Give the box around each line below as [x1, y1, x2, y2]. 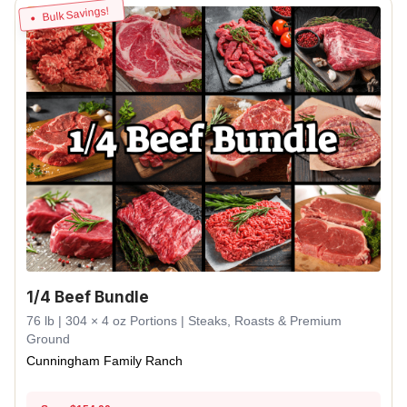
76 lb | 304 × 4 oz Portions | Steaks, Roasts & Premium [26, 313, 342, 328]
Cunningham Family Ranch [26, 353, 183, 368]
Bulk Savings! [41, 4, 110, 24]
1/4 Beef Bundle [26, 288, 149, 306]
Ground [26, 332, 70, 346]
